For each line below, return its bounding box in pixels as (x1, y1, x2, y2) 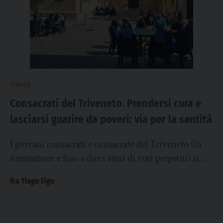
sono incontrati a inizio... (10, 166, 109, 179)
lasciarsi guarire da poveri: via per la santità (10, 112, 212, 126)
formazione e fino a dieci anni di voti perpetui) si (10, 152, 199, 165)
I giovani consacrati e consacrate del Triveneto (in (10, 138, 202, 151)
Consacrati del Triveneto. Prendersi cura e (10, 97, 201, 110)
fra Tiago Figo (10, 176, 55, 186)
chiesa (10, 80, 31, 89)
